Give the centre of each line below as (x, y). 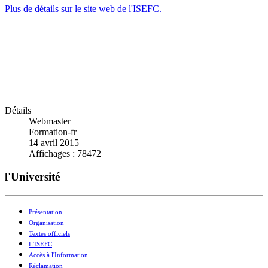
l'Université (32, 176)
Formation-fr (53, 132)
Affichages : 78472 (65, 154)
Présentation (45, 212)
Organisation (46, 223)
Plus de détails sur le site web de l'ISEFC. (83, 9)
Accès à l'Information (58, 255)
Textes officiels (49, 233)
